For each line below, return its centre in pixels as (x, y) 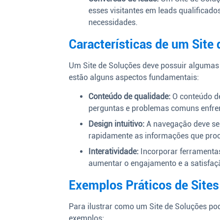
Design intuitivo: (117, 124)
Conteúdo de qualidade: (130, 96)
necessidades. (113, 23)
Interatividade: (114, 151)
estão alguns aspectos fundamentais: (134, 78)
